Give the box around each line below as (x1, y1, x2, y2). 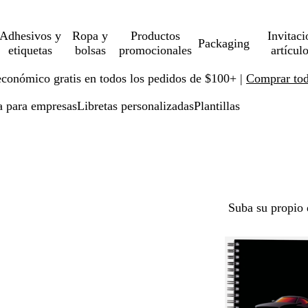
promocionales (119, 43, 192, 57)
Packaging (197, 36, 250, 50)
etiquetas (8, 43, 52, 57)
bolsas (74, 43, 106, 57)
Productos (131, 29, 181, 43)
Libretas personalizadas (77, 99, 194, 113)
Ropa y (72, 29, 109, 43)
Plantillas (194, 99, 240, 113)
